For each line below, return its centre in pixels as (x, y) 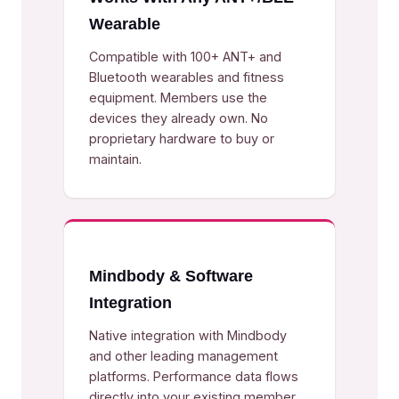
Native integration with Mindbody (188, 335)
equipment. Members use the (178, 98)
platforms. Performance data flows (194, 376)
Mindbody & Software (171, 276)
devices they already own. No (179, 118)
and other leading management (183, 356)
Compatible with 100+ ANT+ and (185, 57)
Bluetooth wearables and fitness (187, 77)
